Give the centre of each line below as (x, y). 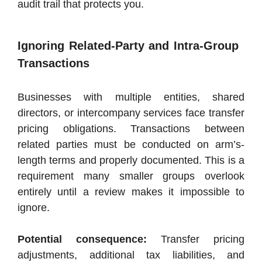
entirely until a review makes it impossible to (131, 192)
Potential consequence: (82, 239)
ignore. (34, 208)
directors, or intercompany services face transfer (131, 113)
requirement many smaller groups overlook (131, 176)
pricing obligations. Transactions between (131, 129)
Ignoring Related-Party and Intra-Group (128, 46)
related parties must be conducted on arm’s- (131, 145)
